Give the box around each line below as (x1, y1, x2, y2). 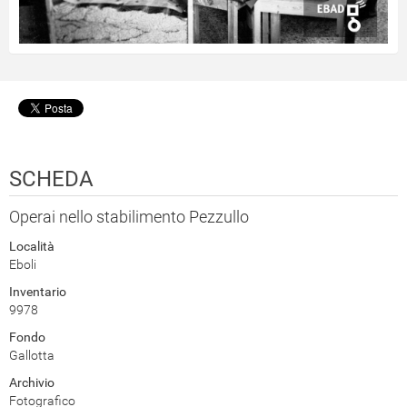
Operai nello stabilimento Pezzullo (9, 207, 249, 227)
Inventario (9, 284, 66, 300)
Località (9, 239, 55, 254)
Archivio (9, 375, 55, 391)
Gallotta (9, 348, 55, 363)
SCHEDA (9, 166, 94, 193)
